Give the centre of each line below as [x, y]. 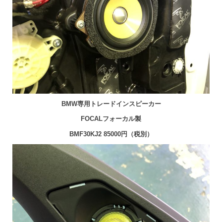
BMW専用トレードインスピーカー [111, 104]
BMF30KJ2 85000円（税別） [111, 134]
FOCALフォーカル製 [111, 119]
